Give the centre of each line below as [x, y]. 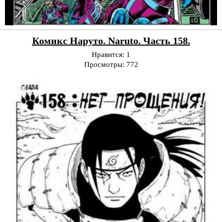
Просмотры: [105, 65]
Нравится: [109, 55]
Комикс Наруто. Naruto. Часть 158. [111, 41]
